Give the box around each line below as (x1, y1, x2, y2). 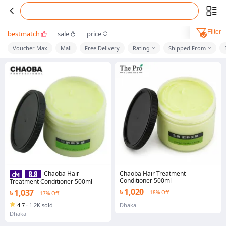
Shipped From (168, 44, 206, 52)
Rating (133, 44, 150, 52)
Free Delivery (85, 44, 120, 52)
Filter (207, 28, 221, 36)
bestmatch (8, 29, 40, 38)
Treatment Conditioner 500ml (75, 177, 92, 186)
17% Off (39, 190, 59, 197)
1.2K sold (29, 201, 53, 209)
